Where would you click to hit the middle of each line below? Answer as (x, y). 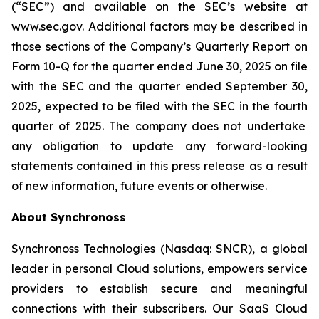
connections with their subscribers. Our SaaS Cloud (159, 308)
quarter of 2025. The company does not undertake (158, 126)
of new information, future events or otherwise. (139, 186)
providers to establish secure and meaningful (159, 288)
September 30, (267, 86)
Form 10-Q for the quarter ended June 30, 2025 (141, 66)
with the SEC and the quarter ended (119, 86)
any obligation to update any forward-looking (159, 146)
